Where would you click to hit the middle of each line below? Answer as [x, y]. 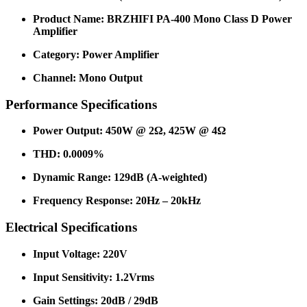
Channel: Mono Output [88, 77]
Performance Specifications [81, 104]
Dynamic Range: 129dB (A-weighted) [120, 177]
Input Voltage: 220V [80, 254]
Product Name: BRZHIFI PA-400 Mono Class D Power [162, 19]
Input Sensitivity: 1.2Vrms [94, 277]
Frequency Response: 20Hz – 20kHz [117, 201]
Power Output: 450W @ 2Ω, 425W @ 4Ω [130, 131]
